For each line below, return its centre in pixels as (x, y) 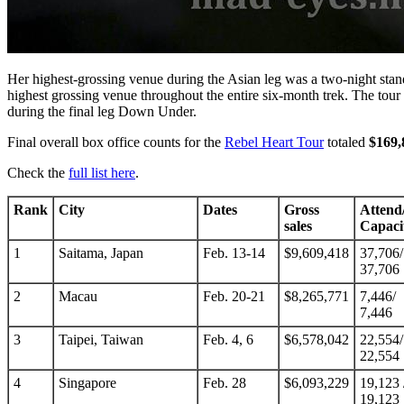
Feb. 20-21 (234, 297)
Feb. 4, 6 (228, 340)
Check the (38, 173)
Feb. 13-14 (234, 253)
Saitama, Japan (101, 253)
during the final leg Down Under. (102, 112)
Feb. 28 (225, 383)
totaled (346, 142)
